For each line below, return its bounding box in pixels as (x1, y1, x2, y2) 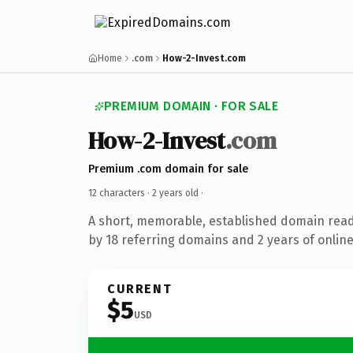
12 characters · (88, 187, 152, 199)
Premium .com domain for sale (88, 162, 248, 176)
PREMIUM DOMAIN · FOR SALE (104, 98, 278, 113)
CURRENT (107, 281, 173, 296)
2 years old (152, 187, 199, 199)
